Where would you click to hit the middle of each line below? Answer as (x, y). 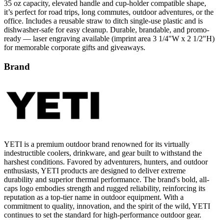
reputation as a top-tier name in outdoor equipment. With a (94, 197)
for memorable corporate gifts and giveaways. (75, 47)
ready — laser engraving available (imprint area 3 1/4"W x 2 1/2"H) (109, 38)
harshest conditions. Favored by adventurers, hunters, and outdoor (106, 162)
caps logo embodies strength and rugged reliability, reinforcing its (105, 189)
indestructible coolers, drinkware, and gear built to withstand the (103, 153)
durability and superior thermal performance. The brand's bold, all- (107, 180)
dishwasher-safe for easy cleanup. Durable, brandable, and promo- (107, 29)
